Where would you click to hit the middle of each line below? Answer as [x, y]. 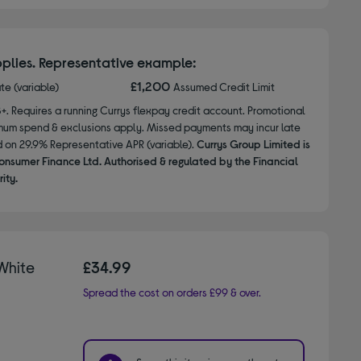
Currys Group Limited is [253, 143]
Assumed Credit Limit [224, 86]
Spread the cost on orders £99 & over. [172, 292]
